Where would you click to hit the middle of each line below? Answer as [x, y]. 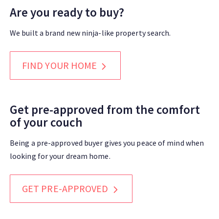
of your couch [46, 122]
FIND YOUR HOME [61, 65]
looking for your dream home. [60, 156]
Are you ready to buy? [67, 12]
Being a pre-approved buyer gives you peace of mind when [107, 143]
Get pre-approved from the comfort [105, 110]
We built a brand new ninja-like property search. [90, 33]
